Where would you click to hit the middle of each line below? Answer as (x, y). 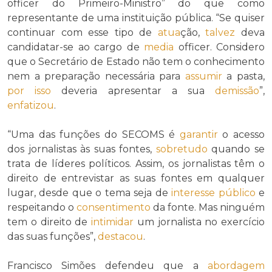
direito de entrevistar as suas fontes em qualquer (136, 178)
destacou (121, 237)
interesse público (213, 193)
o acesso (241, 135)
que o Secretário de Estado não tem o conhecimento (136, 62)
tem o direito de (49, 222)
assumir (203, 76)
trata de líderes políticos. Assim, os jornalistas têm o (136, 164)
